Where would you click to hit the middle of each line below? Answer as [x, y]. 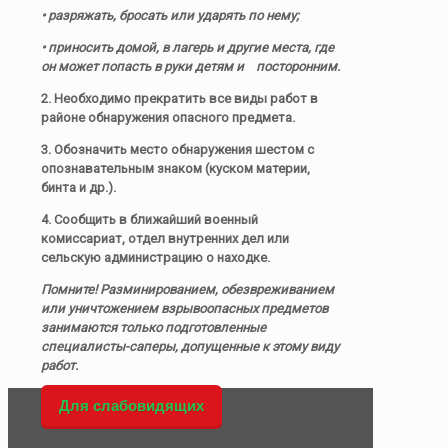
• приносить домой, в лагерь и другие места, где [187, 48]
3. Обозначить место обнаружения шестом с [177, 150]
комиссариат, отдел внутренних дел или [165, 239]
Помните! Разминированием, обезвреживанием [187, 290]
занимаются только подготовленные [153, 328]
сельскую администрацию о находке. [155, 258]
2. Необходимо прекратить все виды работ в [179, 99]
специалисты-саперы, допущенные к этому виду [190, 347]
